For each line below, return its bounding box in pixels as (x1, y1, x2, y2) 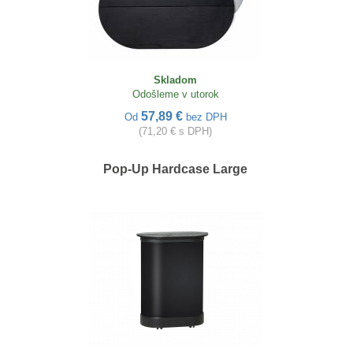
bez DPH (185, 111, 227, 124)
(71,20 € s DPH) (139, 125, 212, 138)
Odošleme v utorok (132, 88, 219, 101)
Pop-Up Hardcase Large (103, 162, 247, 176)
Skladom (154, 74, 197, 87)
